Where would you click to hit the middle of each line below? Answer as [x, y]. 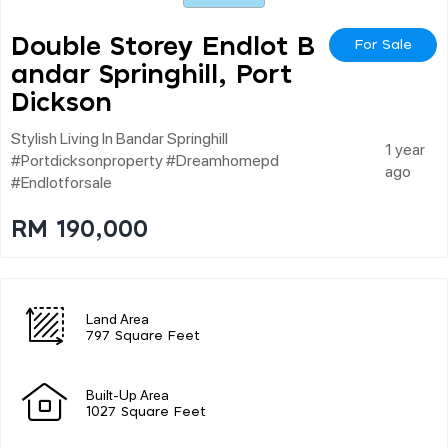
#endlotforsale [61, 181]
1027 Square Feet [146, 412]
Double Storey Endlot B [163, 46]
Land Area [117, 317]
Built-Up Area [127, 393]
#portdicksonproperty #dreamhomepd [145, 159]
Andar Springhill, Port [151, 74]
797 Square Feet [143, 336]
